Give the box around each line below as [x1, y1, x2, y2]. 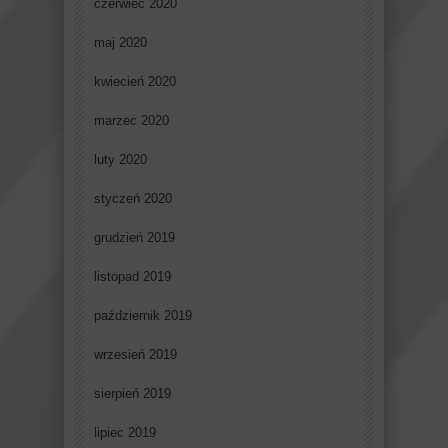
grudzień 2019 [94, 230, 175, 246]
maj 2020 [94, 35, 147, 51]
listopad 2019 [94, 269, 171, 285]
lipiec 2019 [94, 425, 156, 441]
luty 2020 [94, 152, 147, 168]
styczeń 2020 [94, 191, 172, 207]
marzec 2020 [94, 113, 169, 129]
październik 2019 [94, 308, 192, 324]
